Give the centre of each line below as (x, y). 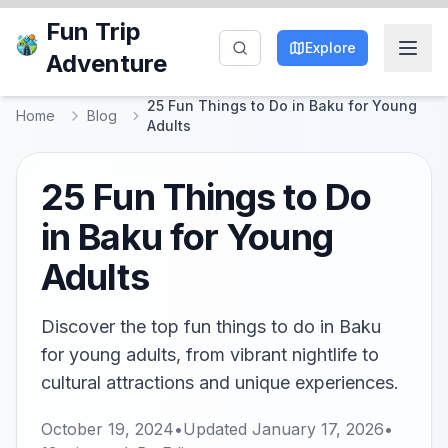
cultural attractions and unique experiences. (220, 382)
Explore (330, 47)
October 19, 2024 (107, 429)
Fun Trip (93, 31)
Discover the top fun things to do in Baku (211, 326)
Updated (217, 429)
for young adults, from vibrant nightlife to (210, 354)
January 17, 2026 (318, 429)
